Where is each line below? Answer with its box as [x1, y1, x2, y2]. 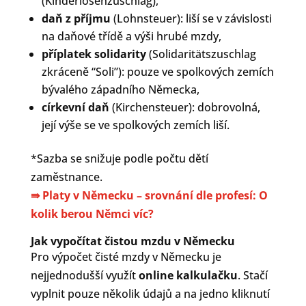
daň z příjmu [41, 11, 113, 27]
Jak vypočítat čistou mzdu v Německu [30, 234, 235, 249]
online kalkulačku [138, 268, 238, 283]
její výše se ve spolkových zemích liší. [41, 117, 229, 133]
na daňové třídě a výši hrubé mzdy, [41, 29, 221, 44]
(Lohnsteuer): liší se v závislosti [113, 11, 272, 27]
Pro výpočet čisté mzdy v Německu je [30, 249, 221, 265]
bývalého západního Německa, [41, 82, 199, 98]
